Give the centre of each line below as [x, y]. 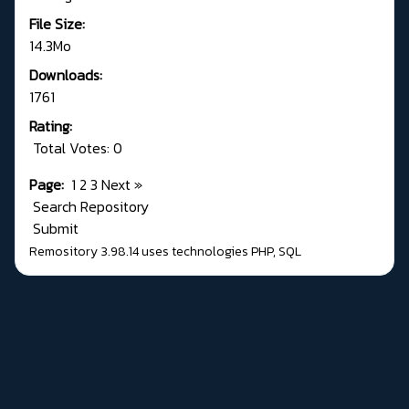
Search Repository [89, 207]
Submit [54, 229]
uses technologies [195, 252]
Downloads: [66, 75]
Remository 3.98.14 [84, 252]
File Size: [57, 24]
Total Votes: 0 [76, 148]
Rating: [51, 126]
